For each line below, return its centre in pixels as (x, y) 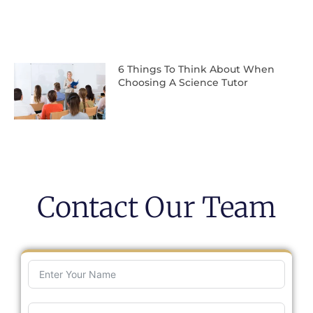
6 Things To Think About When (196, 69)
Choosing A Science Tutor (183, 82)
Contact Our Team (156, 208)
